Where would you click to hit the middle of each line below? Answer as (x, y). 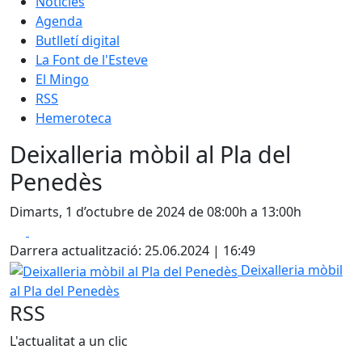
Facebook (58, 230)
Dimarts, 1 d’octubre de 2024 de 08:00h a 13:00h (156, 212)
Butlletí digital (78, 40)
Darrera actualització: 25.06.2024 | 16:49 (133, 250)
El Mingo (62, 79)
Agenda (59, 21)
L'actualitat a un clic (69, 341)
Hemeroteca (74, 118)
